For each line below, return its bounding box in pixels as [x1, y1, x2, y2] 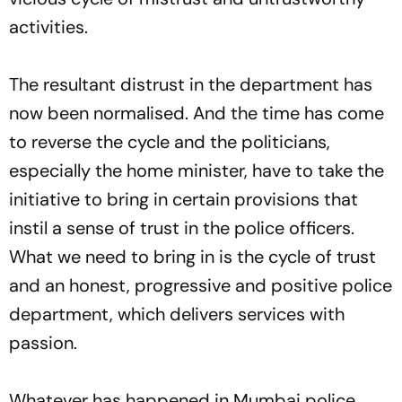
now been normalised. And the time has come [9, 101, 384, 126]
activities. [9, 15, 88, 39]
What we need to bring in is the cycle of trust [9, 245, 376, 269]
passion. [9, 331, 77, 355]
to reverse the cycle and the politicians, [9, 130, 330, 154]
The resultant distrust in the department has [9, 73, 372, 97]
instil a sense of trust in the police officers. [9, 216, 354, 240]
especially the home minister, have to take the [9, 159, 384, 183]
